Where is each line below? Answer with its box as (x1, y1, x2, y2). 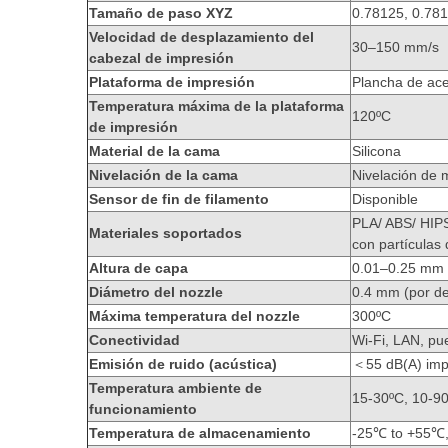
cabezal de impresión (89, 50, 234, 66)
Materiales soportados (89, 225, 242, 241)
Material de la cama (89, 143, 220, 159)
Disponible (352, 191, 418, 207)
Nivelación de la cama (89, 167, 238, 183)
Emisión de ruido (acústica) (89, 356, 277, 372)
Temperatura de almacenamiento (89, 425, 311, 441)
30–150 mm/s (352, 39, 439, 55)
